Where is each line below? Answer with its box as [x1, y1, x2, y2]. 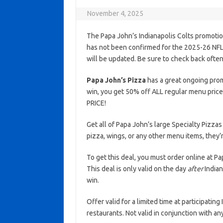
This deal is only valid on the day [86, 165, 188, 173]
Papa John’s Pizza [86, 76, 146, 84]
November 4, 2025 [87, 9, 144, 17]
